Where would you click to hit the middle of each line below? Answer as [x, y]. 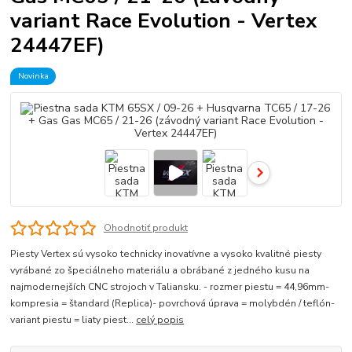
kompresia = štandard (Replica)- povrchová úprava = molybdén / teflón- [173, 304]
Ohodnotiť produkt [145, 228]
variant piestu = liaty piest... [73, 320]
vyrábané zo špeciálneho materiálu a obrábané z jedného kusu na [160, 271]
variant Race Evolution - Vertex [164, 20]
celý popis [160, 320]
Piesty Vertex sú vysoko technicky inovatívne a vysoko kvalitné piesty [166, 254]
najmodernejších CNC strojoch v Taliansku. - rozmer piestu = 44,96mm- [170, 287]
